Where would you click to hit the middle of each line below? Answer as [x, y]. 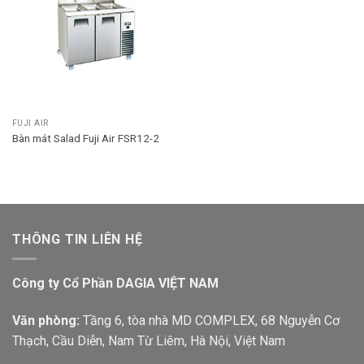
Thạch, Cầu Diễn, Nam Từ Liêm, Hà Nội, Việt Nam [149, 340]
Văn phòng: [46, 320]
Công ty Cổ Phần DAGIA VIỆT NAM [115, 284]
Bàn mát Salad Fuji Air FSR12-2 [85, 138]
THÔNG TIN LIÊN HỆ [78, 239]
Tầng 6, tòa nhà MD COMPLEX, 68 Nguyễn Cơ [210, 320]
